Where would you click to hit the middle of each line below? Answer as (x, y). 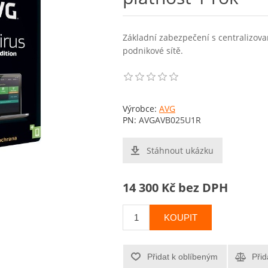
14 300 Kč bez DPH (175, 188)
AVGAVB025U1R (170, 120)
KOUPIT (181, 218)
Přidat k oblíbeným (182, 257)
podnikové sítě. (153, 51)
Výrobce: (140, 109)
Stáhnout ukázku (180, 150)
